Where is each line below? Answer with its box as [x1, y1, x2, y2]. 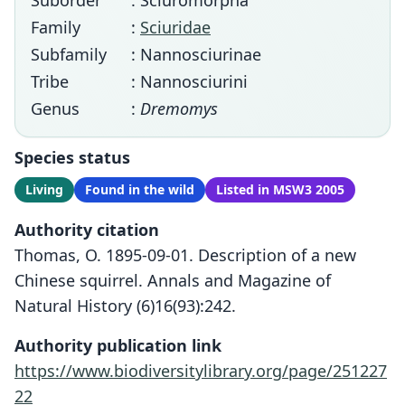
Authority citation [14, 219, 159, 240]
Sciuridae [140, 16, 211, 38]
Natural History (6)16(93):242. [14, 295, 236, 316]
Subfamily [31, 43, 107, 65]
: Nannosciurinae [131, 43, 261, 65]
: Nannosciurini [131, 71, 248, 92]
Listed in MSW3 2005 [216, 181, 344, 198]
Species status [14, 146, 130, 168]
